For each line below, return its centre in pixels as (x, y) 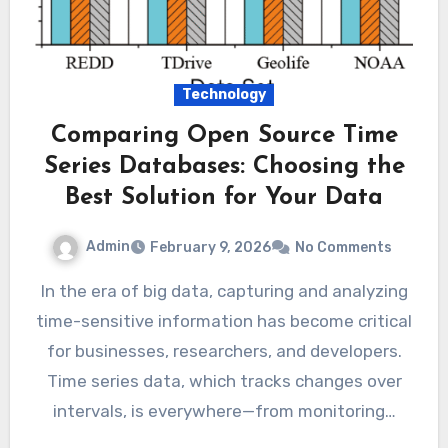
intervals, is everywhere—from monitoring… (224, 410)
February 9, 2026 (210, 247)
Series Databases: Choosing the (224, 167)
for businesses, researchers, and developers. (224, 350)
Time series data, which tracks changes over (224, 380)
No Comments (343, 247)
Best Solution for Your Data (224, 198)
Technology (224, 95)
